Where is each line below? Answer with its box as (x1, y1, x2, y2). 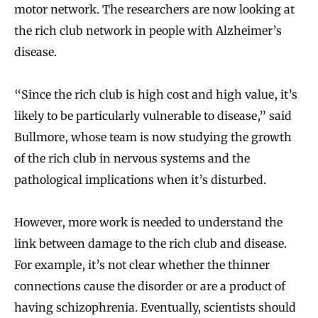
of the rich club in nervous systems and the (14, 151, 250, 166)
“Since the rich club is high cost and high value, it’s (14, 87, 297, 102)
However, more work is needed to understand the (14, 215, 283, 230)
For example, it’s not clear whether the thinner (14, 258, 270, 273)
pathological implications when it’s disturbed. (14, 172, 266, 187)
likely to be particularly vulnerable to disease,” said (14, 109, 292, 124)
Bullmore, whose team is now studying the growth (14, 130, 292, 145)
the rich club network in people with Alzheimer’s (14, 23, 282, 38)
